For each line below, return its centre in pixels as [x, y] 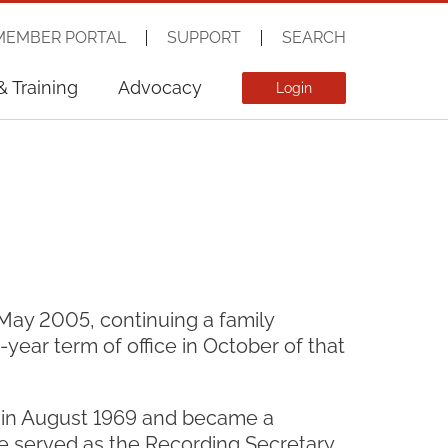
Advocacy [160, 87]
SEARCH [314, 37]
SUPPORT [204, 37]
